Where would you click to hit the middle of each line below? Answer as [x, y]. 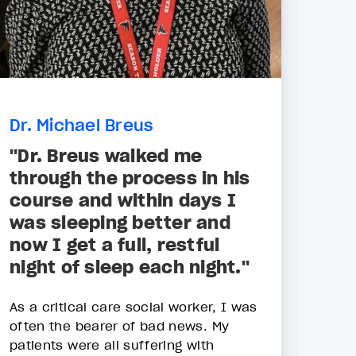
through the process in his [130, 178]
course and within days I [123, 200]
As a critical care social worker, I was [133, 306]
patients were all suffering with [112, 344]
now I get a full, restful [115, 244]
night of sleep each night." [130, 267]
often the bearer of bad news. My [120, 325]
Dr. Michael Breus [82, 126]
